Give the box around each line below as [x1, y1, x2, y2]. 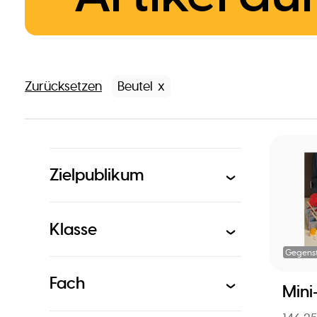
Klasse [50, 219, 98, 240]
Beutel [117, 79, 153, 95]
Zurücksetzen [25, 78, 103, 94]
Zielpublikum [50, 164, 145, 185]
